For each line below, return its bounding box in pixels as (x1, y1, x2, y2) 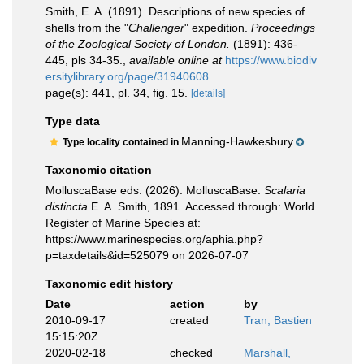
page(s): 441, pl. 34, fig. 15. (45, 86, 191, 99)
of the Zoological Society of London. (45, 37, 230, 50)
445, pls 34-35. (45, 54, 123, 67)
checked (169, 346, 213, 359)
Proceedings (251, 21, 315, 34)
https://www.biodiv (225, 54, 317, 67)
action (169, 297, 205, 310)
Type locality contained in (63, 136, 181, 148)
